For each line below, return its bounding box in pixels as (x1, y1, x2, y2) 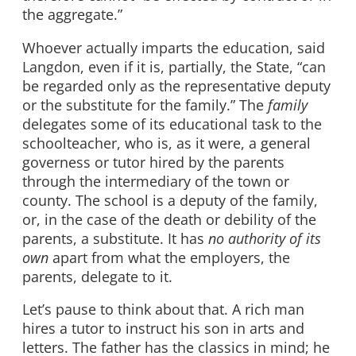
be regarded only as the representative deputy (22, 75, 331, 95)
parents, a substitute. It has (22, 228, 208, 248)
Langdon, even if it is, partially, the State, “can (22, 56, 326, 76)
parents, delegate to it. (22, 266, 172, 286)
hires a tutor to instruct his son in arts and (22, 319, 304, 339)
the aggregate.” (22, 4, 122, 24)
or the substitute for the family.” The (22, 95, 268, 114)
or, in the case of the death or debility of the (22, 209, 316, 229)
